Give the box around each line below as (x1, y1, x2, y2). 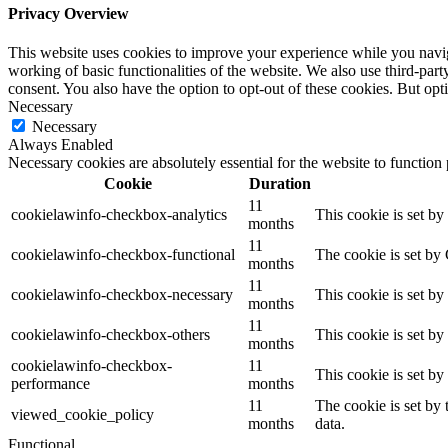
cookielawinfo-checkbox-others (11, 326, 210, 344)
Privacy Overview (8, 5, 129, 23)
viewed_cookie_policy (11, 406, 154, 424)
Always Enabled (8, 136, 113, 154)
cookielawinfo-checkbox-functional (11, 246, 235, 264)
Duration (248, 175, 311, 193)
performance (11, 375, 90, 393)
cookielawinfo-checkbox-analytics (11, 206, 227, 224)
